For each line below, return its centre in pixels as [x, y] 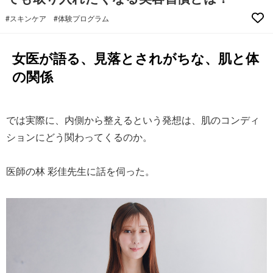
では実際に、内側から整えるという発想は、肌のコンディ [133, 120]
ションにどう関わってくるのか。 [79, 137]
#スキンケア [26, 18]
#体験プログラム [81, 18]
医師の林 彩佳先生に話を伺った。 [80, 171]
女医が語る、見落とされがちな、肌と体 [136, 58]
